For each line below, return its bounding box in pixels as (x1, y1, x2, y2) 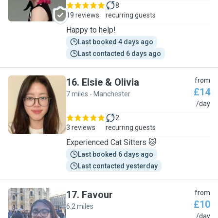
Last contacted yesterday (78, 162, 158, 170)
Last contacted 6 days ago (78, 50, 161, 57)
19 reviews (66, 11, 99, 19)
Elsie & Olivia (82, 76, 139, 88)
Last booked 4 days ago (78, 38, 153, 46)
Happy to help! (66, 25, 116, 35)
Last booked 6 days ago (78, 150, 153, 158)
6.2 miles (66, 202, 93, 210)
